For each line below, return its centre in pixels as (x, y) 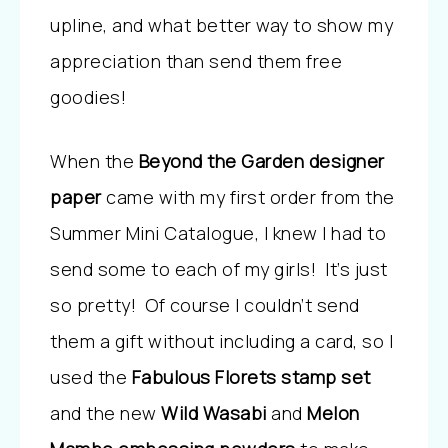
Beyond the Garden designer (261, 161)
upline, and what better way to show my (221, 25)
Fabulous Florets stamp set (251, 377)
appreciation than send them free (196, 61)
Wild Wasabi (214, 413)
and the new (105, 413)
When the (94, 161)
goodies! (90, 97)
